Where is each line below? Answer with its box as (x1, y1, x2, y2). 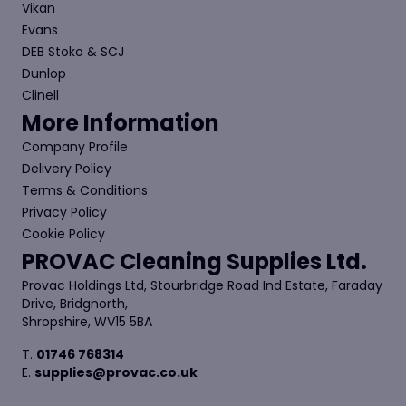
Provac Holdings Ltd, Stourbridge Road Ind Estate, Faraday (22, 275, 382, 295)
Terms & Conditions (22, 180, 148, 199)
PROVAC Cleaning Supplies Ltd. (22, 246, 367, 276)
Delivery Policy (22, 159, 111, 178)
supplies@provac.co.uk (34, 362, 198, 382)
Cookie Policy (22, 224, 105, 243)
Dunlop (22, 63, 66, 82)
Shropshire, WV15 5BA (22, 312, 152, 331)
